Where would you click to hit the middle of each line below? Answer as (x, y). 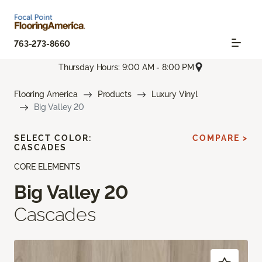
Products (114, 94)
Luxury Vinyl (174, 94)
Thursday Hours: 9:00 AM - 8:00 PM (126, 67)
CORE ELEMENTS (47, 167)
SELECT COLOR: (53, 138)
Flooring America (46, 94)
